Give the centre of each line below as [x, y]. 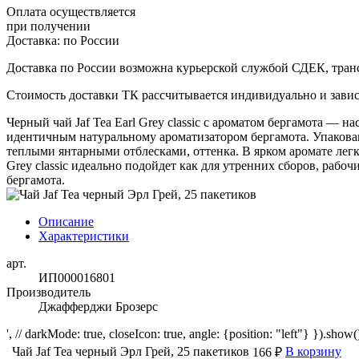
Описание [66, 221]
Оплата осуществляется [71, 11]
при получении [48, 26]
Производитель [48, 292]
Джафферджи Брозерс [98, 306]
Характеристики [84, 236]
